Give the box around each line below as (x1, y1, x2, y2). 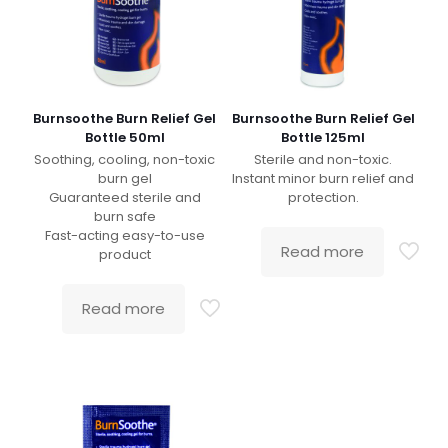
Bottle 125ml (281, 127, 366, 147)
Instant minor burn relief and (232, 168, 415, 188)
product (98, 244, 151, 264)
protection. (287, 187, 359, 207)
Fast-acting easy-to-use (44, 225, 205, 245)
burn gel (97, 168, 152, 188)
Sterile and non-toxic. (254, 149, 393, 169)
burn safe (93, 206, 156, 226)
